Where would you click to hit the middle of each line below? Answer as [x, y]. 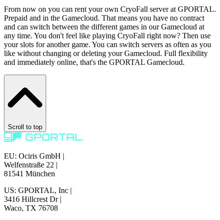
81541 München [29, 173]
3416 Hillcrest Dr [32, 199]
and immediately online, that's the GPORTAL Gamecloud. [94, 62]
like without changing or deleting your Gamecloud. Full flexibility [106, 53]
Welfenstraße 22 [30, 165]
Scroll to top [25, 127]
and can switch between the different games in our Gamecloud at [104, 27]
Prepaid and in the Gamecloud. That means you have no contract [104, 18]
